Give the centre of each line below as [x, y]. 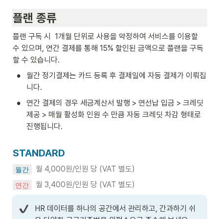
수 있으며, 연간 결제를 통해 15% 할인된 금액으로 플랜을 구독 [108, 48]
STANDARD [39, 153]
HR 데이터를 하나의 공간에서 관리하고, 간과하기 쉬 [115, 209]
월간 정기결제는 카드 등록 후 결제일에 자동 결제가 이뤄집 [116, 76]
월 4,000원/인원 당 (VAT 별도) [83, 169]
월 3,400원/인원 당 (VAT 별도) [86, 185]
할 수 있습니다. [37, 60]
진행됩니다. [44, 126]
